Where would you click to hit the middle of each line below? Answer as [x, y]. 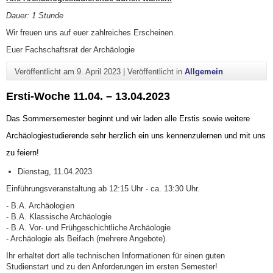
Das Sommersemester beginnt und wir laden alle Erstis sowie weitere [128, 118]
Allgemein [204, 71]
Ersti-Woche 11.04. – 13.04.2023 [88, 97]
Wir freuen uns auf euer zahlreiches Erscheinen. [91, 33]
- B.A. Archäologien [40, 205]
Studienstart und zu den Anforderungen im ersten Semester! [112, 266]
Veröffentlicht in [156, 71]
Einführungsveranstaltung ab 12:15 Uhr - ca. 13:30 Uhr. [103, 188]
